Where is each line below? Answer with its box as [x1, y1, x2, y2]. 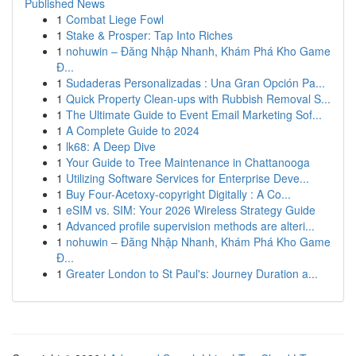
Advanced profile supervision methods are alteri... [66, 218, 315, 234]
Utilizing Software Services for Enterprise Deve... [66, 170, 309, 186]
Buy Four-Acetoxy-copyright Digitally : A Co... [66, 186, 291, 202]
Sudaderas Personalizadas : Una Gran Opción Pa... [66, 75, 325, 91]
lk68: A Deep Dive [66, 138, 156, 154]
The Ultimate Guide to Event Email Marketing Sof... [66, 106, 322, 122]
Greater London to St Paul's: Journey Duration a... [66, 265, 318, 281]
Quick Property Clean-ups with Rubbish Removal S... [66, 91, 331, 106]
